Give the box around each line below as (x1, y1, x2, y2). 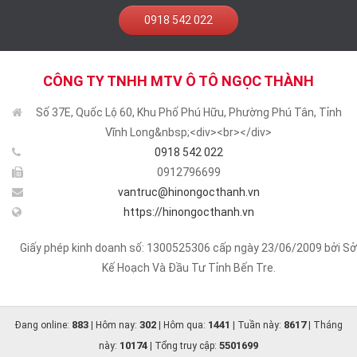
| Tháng (305, 320, 343, 331)
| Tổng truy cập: (147, 340, 219, 352)
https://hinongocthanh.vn (123, 206, 254, 219)
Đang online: (14, 320, 72, 331)
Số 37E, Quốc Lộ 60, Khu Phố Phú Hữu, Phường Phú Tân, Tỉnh (35, 106, 342, 120)
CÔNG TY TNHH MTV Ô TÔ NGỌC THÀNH (43, 73, 314, 90)
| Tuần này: (229, 320, 284, 331)
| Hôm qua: (155, 320, 208, 331)
